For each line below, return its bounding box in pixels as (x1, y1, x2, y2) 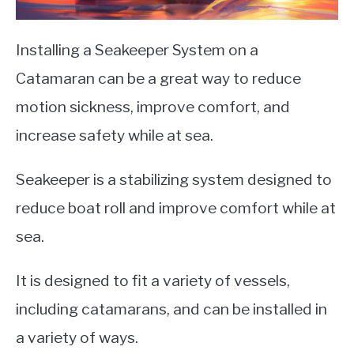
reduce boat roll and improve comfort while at (16, 198, 336, 218)
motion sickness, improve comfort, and (16, 97, 290, 117)
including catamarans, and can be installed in (16, 299, 327, 319)
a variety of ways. (16, 328, 138, 348)
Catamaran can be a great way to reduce (16, 69, 301, 88)
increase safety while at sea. (16, 126, 213, 145)
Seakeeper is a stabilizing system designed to (16, 170, 332, 190)
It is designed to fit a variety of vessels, (16, 271, 290, 291)
